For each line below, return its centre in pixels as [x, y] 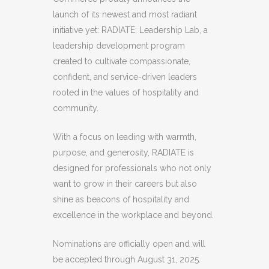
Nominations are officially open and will [129, 244]
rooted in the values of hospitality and [126, 92]
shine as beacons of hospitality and [121, 199]
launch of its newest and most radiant [125, 14]
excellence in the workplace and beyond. [133, 215]
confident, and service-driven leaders [125, 77]
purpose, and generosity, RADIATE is [123, 153]
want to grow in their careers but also [125, 184]
